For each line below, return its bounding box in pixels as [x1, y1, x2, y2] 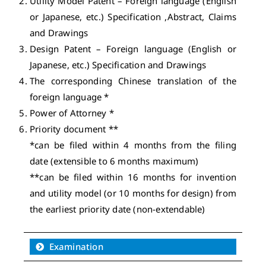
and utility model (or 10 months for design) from [30, 187, 236, 199]
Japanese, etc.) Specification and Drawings [30, 59, 207, 71]
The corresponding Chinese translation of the [30, 75, 236, 87]
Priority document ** [30, 123, 118, 135]
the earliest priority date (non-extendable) [30, 203, 205, 215]
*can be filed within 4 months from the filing [30, 139, 236, 151]
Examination [49, 240, 103, 252]
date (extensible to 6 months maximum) [30, 155, 199, 167]
